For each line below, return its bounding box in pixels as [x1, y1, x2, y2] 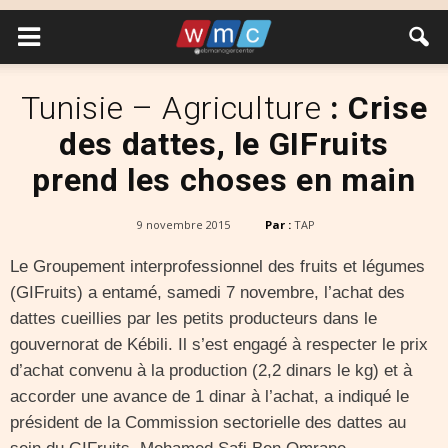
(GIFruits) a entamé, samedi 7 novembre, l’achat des [10, 283, 405, 302]
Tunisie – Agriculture [20, 89, 322, 127]
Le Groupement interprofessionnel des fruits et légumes [10, 257, 425, 276]
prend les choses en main [32, 161, 416, 199]
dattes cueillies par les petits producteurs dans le [10, 309, 377, 328]
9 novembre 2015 [137, 217, 230, 232]
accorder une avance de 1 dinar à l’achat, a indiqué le [10, 387, 409, 406]
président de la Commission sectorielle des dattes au [10, 413, 406, 432]
